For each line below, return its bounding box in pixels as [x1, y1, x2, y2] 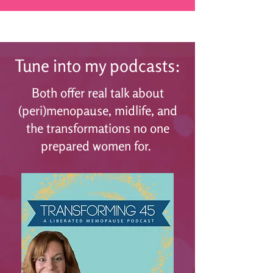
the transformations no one [26, 120, 169, 136]
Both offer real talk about [31, 85, 164, 101]
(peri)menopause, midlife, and [18, 102, 177, 118]
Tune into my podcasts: [15, 55, 180, 76]
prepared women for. [41, 138, 154, 154]
